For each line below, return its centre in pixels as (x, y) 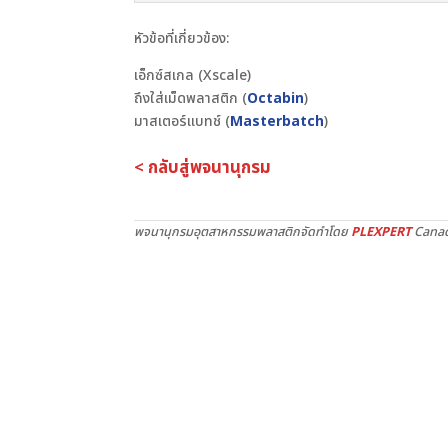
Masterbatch (277, 121)
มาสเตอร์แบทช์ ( (182, 121)
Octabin (276, 98)
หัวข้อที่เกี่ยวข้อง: (182, 38)
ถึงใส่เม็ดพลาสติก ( (191, 98)
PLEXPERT (381, 232)
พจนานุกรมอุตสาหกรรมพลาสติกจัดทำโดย (243, 232)
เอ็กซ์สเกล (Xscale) (193, 75)
